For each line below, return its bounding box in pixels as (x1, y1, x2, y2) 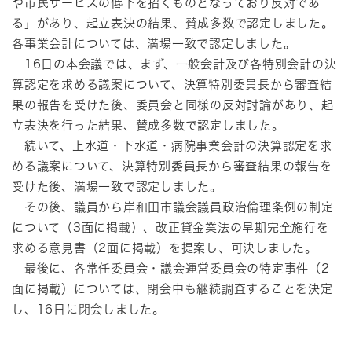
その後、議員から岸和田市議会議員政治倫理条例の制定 (12, 200, 334, 213)
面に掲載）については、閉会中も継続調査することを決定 (12, 282, 333, 295)
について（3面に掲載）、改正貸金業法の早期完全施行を (12, 221, 329, 233)
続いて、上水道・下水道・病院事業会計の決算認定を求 (12, 139, 332, 152)
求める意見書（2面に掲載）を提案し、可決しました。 (12, 241, 317, 254)
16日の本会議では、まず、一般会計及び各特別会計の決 (12, 57, 337, 70)
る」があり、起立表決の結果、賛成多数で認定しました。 (12, 16, 334, 29)
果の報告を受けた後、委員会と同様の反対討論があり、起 (12, 98, 334, 111)
